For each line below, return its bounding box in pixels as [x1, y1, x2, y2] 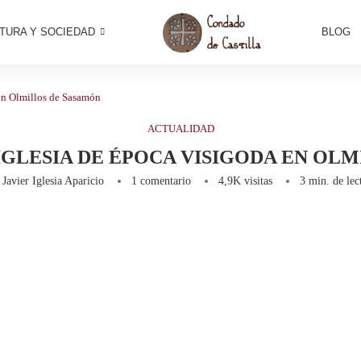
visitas [241, 175, 272, 187]
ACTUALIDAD [147, 122, 214, 135]
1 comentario [131, 175, 191, 187]
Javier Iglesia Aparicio [2, 175, 104, 187]
